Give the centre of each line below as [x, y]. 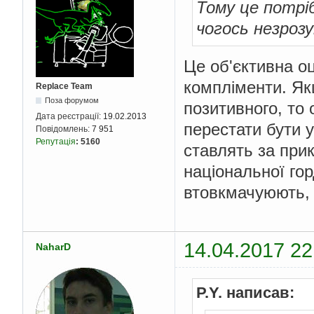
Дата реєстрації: [69, 117]
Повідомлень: [64, 129]
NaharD [53, 246]
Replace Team [64, 87]
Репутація [56, 142]
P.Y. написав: [245, 292]
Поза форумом [72, 101]
